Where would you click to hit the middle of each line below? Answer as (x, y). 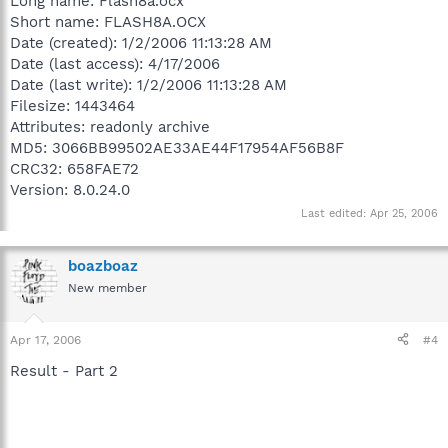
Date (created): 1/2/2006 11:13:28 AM (141, 42)
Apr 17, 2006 (45, 339)
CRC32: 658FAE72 (74, 168)
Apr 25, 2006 (404, 213)
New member (107, 288)
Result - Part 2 (64, 370)
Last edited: (335, 213)
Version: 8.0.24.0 (70, 189)
